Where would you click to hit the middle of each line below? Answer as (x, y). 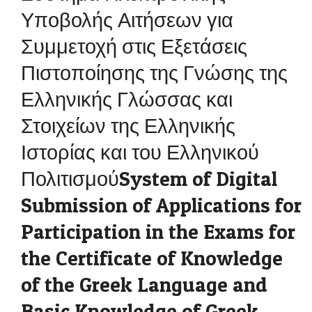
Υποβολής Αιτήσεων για (127, 20)
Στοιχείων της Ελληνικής (128, 126)
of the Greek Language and (144, 284)
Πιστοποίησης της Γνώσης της (154, 73)
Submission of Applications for (161, 205)
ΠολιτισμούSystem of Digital (149, 179)
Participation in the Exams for (158, 232)
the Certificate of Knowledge (152, 258)
